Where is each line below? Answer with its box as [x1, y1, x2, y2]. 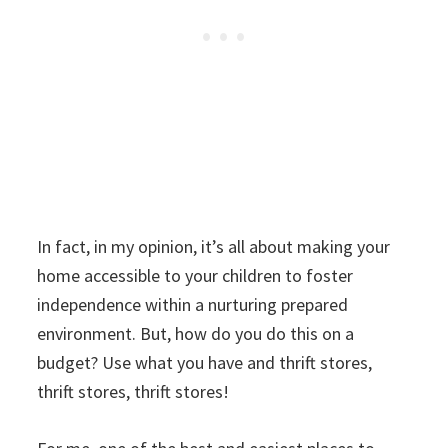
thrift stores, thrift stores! [37, 379, 230, 403]
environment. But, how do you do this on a [37, 321, 355, 345]
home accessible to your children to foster [37, 263, 354, 287]
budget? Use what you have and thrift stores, [37, 350, 373, 374]
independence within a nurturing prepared [37, 292, 349, 316]
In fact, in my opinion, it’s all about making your [37, 234, 391, 258]
